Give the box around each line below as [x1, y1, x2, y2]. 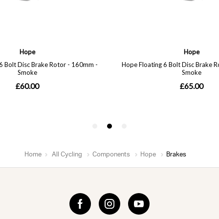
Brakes [166, 151, 186, 158]
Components [92, 151, 130, 158]
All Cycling [51, 151, 82, 158]
